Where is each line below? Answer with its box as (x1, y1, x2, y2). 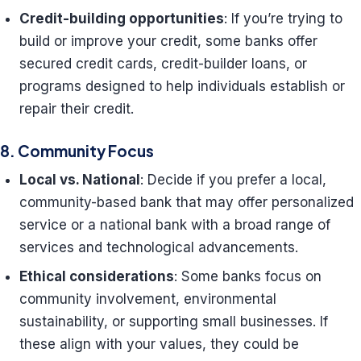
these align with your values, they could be (19, 336, 299, 352)
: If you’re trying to (224, 10, 342, 27)
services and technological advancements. (19, 239, 298, 255)
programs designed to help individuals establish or (19, 78, 345, 94)
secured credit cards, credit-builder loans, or (19, 56, 307, 72)
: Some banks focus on (174, 268, 322, 284)
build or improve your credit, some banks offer (19, 33, 317, 49)
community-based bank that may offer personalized (19, 194, 354, 210)
